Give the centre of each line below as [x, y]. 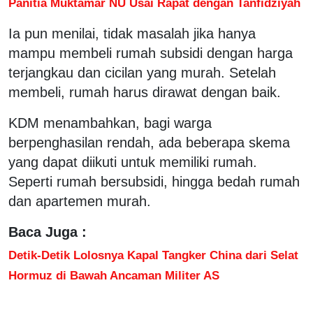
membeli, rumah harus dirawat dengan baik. [145, 92]
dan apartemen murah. [80, 201]
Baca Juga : [48, 232]
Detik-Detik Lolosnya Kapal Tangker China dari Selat [153, 255]
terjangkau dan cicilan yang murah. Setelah [142, 72]
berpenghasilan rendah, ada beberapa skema [149, 142]
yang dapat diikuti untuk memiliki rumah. [133, 162]
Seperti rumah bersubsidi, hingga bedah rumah [154, 181]
